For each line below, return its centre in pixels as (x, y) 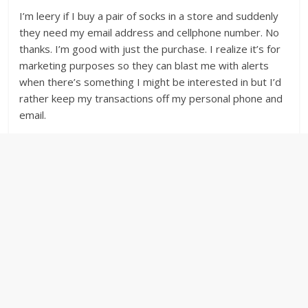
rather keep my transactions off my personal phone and (151, 99)
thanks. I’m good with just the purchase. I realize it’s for (150, 49)
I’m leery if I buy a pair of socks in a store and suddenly (149, 16)
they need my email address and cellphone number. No (150, 33)
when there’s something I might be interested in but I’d (151, 82)
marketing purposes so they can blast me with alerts (144, 66)
